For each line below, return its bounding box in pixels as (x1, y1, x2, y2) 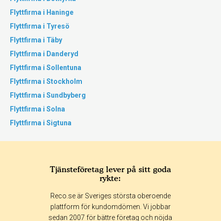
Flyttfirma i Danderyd (10, 50, 78, 58)
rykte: (100, 173, 121, 183)
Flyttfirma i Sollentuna (10, 64, 81, 72)
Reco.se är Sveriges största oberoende (50, 192, 171, 200)
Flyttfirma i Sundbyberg (10, 91, 86, 99)
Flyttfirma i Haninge (10, 8, 74, 16)
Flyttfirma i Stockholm (10, 77, 82, 85)
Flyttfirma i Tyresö (10, 22, 70, 30)
